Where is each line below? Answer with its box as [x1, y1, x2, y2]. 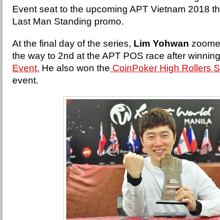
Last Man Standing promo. [12, 16, 126, 27]
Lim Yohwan [134, 38, 189, 49]
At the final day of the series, [12, 38, 134, 49]
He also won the [39, 63, 110, 73]
